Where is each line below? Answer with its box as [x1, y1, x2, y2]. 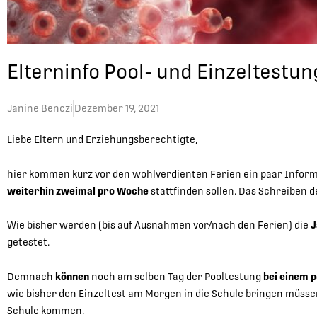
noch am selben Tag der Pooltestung [89, 270, 263, 282]
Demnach [7, 270, 55, 282]
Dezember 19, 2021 [74, 103, 159, 115]
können [55, 270, 89, 282]
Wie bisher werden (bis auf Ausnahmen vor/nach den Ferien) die [7, 219, 311, 231]
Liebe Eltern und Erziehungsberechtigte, [7, 134, 197, 146]
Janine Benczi [7, 103, 73, 115]
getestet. [7, 236, 50, 248]
